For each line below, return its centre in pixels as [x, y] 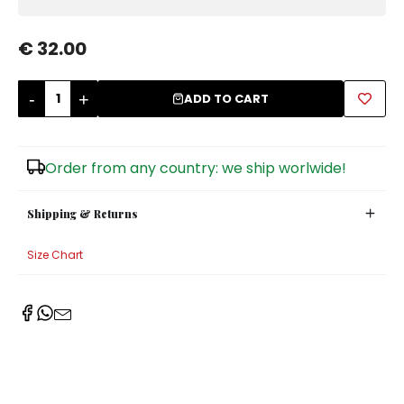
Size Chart [55, 255]
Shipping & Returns [83, 213]
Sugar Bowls [58, 31]
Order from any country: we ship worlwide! [196, 169]
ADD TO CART [226, 99]
